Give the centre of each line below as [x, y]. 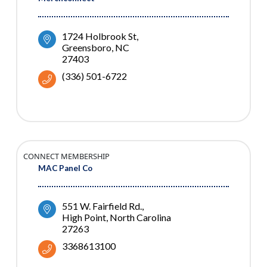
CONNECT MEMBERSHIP [66, 156]
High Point [84, 218]
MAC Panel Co [65, 168]
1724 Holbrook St [99, 36]
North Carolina [140, 218]
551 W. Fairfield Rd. [102, 206]
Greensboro [87, 48]
